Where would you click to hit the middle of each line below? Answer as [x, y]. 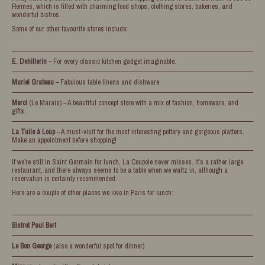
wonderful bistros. [36, 14]
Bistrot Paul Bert [34, 225]
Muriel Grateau [33, 82]
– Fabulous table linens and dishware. [107, 82]
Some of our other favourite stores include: [70, 29]
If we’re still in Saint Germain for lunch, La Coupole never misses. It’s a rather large [127, 162]
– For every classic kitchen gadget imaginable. [112, 61]
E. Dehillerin [29, 61]
